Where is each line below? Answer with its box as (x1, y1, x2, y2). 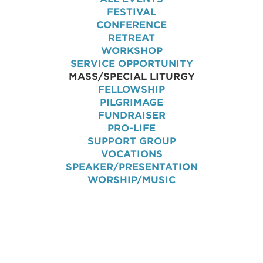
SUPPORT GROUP (87, 135, 176, 147)
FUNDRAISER (97, 109, 166, 121)
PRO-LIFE (107, 122, 156, 134)
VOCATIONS (100, 148, 163, 160)
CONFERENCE (96, 19, 167, 31)
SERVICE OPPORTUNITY (70, 58, 193, 69)
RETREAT (108, 32, 155, 43)
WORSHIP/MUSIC (87, 174, 176, 186)
